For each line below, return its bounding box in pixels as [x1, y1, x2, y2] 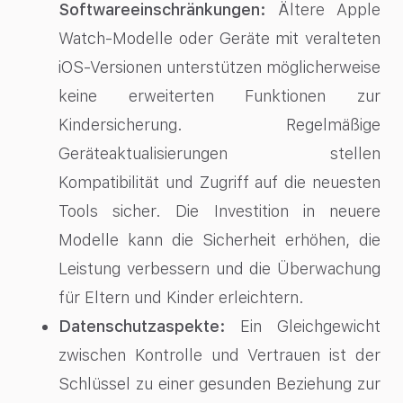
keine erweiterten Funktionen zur [58, 85, 381, 105]
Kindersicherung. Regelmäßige [58, 114, 381, 134]
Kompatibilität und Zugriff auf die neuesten [58, 172, 381, 192]
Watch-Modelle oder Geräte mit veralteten [58, 28, 381, 48]
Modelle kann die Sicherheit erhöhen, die [58, 229, 381, 249]
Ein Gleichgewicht [225, 316, 381, 336]
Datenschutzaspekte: [58, 316, 225, 336]
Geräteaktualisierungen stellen [58, 143, 381, 163]
